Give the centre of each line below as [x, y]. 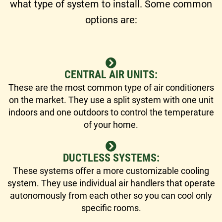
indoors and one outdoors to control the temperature [111, 112]
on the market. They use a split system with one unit [111, 100]
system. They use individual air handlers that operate [111, 183]
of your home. [111, 124]
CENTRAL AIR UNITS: [111, 74]
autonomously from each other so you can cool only [111, 195]
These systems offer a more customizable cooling [111, 170]
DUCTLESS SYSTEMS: [111, 158]
